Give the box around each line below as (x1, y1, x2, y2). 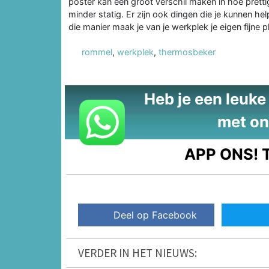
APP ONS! (184, 144, 259, 163)
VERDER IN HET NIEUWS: (78, 246, 197, 261)
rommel (82, 46, 112, 57)
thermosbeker (159, 46, 216, 57)
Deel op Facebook (113, 209, 198, 222)
